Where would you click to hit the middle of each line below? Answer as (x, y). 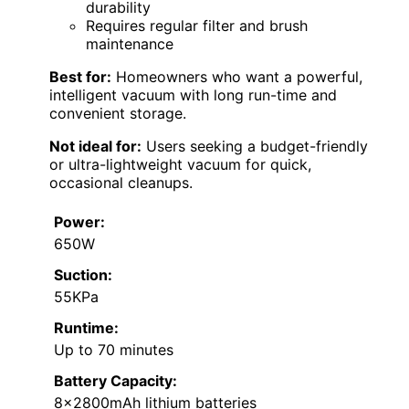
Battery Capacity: (115, 380)
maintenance (130, 43)
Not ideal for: (95, 146)
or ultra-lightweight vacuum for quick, (180, 164)
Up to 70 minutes (114, 349)
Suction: (83, 274)
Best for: (80, 76)
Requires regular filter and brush (197, 25)
